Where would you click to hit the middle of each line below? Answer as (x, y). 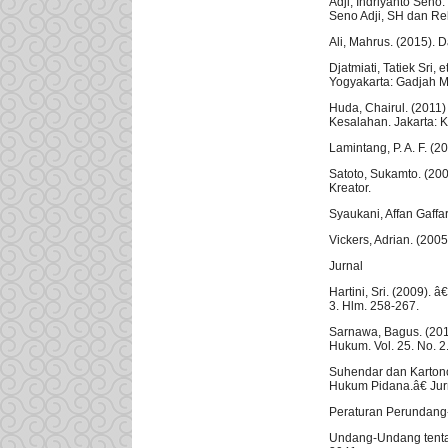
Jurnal (346, 266)
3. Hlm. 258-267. (374, 306)
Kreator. (350, 188)
